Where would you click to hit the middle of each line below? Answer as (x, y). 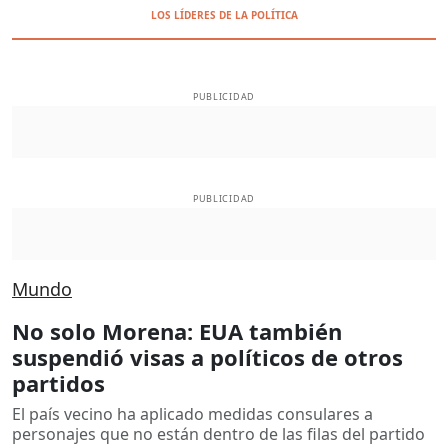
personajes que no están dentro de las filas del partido (218, 433)
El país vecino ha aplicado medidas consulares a (192, 413)
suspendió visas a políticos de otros (207, 356)
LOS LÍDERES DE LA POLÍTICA (224, 15)
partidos (58, 382)
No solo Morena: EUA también (177, 330)
